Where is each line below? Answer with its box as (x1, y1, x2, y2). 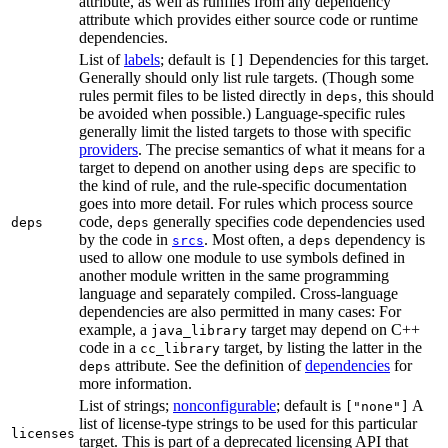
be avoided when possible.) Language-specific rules (79, 105, 405, 123)
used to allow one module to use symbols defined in (79, 249, 405, 267)
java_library (151, 323, 247, 339)
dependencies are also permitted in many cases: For (79, 303, 401, 321)
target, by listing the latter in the (220, 339, 422, 357)
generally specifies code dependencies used (149, 213, 425, 231)
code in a (79, 339, 140, 357)
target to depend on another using (79, 159, 293, 177)
